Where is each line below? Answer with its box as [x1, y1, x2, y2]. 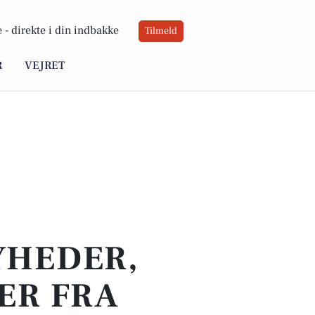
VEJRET [25, 58, 65, 73]
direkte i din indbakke [11, 23, 119, 38]
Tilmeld [145, 25, 177, 38]
